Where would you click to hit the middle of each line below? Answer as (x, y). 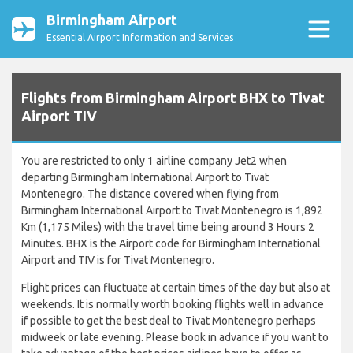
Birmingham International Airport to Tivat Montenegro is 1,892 (172, 211)
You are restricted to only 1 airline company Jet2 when (154, 161)
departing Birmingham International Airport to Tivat (145, 178)
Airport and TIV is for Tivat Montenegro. (118, 260)
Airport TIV (59, 116)
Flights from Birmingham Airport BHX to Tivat (173, 98)
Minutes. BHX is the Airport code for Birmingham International (171, 244)
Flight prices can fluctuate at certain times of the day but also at (176, 288)
